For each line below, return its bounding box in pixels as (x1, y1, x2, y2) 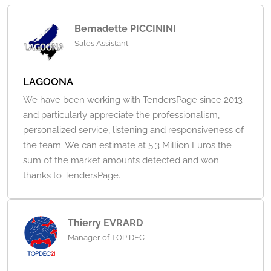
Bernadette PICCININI (74, 23, 176, 35)
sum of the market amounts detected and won (23, 155, 219, 166)
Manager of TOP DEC (68, 233, 145, 243)
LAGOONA (23, 76, 73, 88)
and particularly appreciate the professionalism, (23, 109, 220, 121)
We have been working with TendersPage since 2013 (23, 94, 243, 106)
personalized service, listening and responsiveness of (23, 125, 244, 136)
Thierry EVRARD (68, 217, 143, 229)
